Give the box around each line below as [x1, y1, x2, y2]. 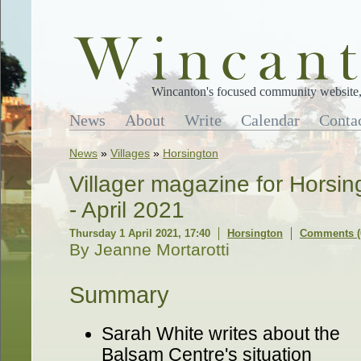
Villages [110, 147, 150, 160]
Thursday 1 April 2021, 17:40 [69, 227, 210, 239]
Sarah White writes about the [102, 323, 340, 344]
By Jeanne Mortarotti [69, 240, 230, 259]
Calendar [241, 111, 300, 129]
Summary [69, 282, 169, 309]
